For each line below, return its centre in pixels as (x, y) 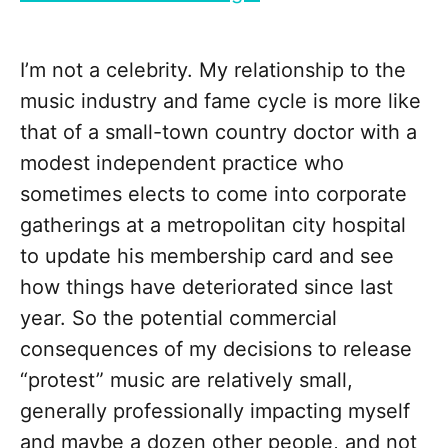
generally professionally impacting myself (215, 411)
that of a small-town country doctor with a (218, 132)
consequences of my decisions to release (216, 349)
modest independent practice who (182, 163)
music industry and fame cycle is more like (220, 101)
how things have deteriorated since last (206, 287)
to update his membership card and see (207, 256)
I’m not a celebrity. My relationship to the (213, 70)
